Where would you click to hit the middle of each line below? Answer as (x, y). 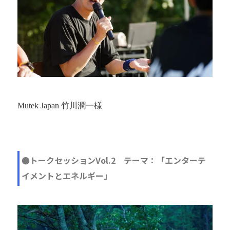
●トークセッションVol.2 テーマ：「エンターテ (114, 160)
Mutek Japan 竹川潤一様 (60, 105)
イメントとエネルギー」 (67, 175)
